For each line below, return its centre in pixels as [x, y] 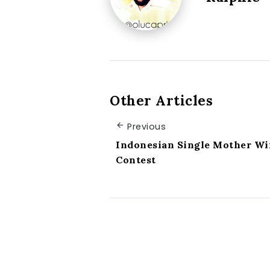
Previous [146, 126]
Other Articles [161, 100]
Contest [136, 160]
